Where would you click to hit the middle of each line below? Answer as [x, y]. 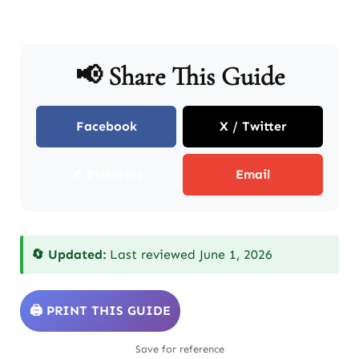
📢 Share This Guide [179, 76]
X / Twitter [253, 126]
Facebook [106, 126]
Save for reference [179, 349]
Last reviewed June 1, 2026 [189, 254]
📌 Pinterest [106, 174]
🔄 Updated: [69, 254]
